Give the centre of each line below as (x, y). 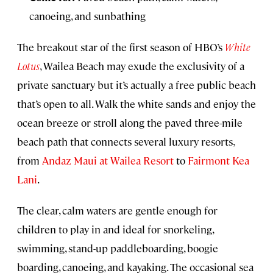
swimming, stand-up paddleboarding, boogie (118, 248)
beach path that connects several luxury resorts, (126, 141)
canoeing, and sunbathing (87, 16)
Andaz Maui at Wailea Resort (107, 160)
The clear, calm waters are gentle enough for (117, 210)
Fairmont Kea (217, 160)
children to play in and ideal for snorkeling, (115, 229)
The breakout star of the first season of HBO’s (121, 47)
